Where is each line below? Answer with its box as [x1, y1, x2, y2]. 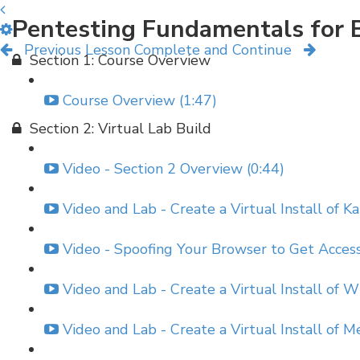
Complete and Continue [134, 40, 292, 59]
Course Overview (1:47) [63, 91, 217, 110]
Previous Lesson [24, 40, 130, 59]
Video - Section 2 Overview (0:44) [63, 159, 284, 178]
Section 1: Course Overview [30, 51, 211, 70]
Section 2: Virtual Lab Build [30, 119, 211, 138]
